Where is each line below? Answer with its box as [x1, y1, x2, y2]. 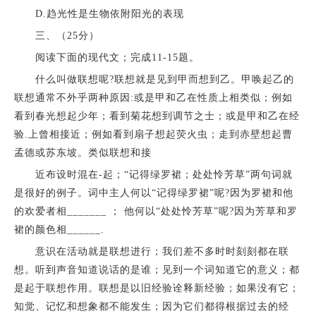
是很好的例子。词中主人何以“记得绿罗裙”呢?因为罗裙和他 [13, 188, 293, 199]
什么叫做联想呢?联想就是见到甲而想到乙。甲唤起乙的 [13, 74, 294, 85]
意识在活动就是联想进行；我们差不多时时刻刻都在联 [13, 246, 289, 257]
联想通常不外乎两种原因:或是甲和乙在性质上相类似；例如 [13, 92, 293, 104]
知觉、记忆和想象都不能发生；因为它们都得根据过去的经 [13, 301, 289, 312]
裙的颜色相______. [13, 224, 104, 236]
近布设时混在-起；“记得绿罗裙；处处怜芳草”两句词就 [13, 169, 293, 181]
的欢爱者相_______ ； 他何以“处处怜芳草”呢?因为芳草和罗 [13, 206, 298, 217]
